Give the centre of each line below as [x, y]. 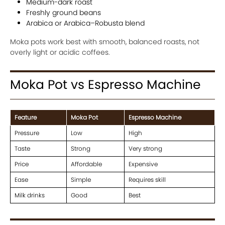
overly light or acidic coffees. [60, 52]
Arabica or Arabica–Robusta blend [85, 23]
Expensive [143, 164]
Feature [26, 117]
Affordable [86, 164]
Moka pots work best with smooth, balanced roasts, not [105, 41]
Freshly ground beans [64, 12]
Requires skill [147, 179]
